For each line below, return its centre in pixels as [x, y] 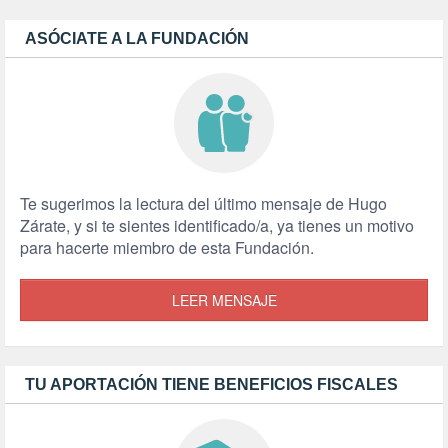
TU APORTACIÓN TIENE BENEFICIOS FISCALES [211, 385]
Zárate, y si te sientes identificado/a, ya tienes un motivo [217, 226]
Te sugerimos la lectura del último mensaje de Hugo [203, 204]
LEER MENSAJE [224, 300]
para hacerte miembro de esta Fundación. [167, 248]
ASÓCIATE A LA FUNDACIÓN [137, 39]
